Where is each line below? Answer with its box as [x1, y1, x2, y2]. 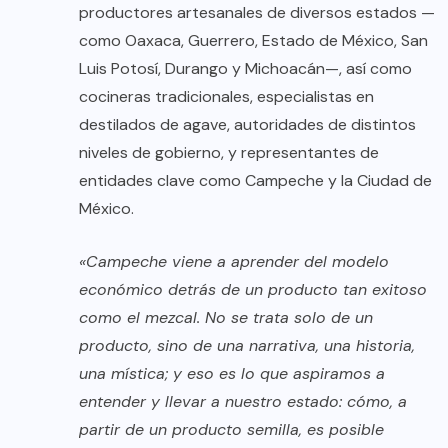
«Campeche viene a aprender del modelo [79, 250, 389, 272]
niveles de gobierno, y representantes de [79, 141, 379, 163]
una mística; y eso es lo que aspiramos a [79, 362, 385, 384]
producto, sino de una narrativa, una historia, [79, 334, 415, 356]
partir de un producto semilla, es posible [79, 418, 384, 440]
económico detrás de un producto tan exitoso [79, 278, 427, 300]
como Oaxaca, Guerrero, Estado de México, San [79, 29, 428, 51]
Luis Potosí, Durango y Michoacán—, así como [79, 57, 412, 79]
